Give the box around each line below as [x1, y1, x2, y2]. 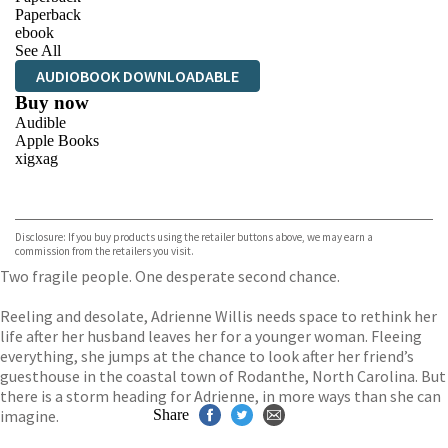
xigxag [15, 149, 58, 167]
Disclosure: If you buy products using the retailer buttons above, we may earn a [15, 229, 373, 244]
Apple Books [15, 131, 99, 149]
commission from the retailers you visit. [15, 243, 194, 258]
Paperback [15, 5, 81, 23]
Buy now [15, 91, 89, 113]
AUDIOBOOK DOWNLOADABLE [36, 65, 239, 86]
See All [15, 41, 61, 59]
